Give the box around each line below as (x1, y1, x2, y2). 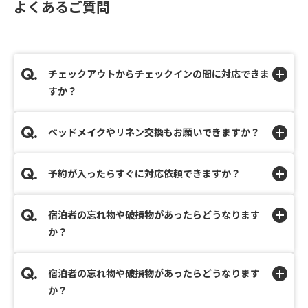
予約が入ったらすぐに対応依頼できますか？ (48, 166, 241, 181)
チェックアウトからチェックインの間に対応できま (48, 67, 269, 81)
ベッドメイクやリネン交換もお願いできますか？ (48, 125, 260, 140)
